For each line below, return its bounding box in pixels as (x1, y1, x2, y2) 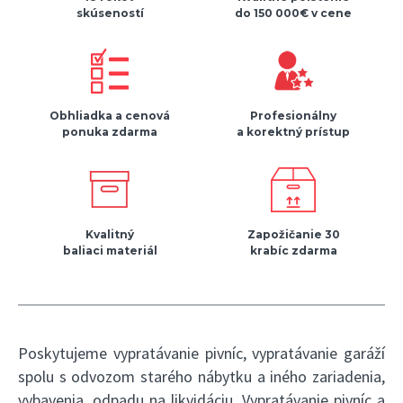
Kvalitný (85, 228, 134, 242)
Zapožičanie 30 (246, 228, 340, 242)
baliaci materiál (62, 244, 157, 258)
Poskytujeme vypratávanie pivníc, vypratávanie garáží (18, 343, 385, 364)
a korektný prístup (237, 125, 350, 139)
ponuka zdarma (62, 125, 157, 139)
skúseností (76, 6, 144, 21)
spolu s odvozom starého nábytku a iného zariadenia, (18, 366, 385, 388)
